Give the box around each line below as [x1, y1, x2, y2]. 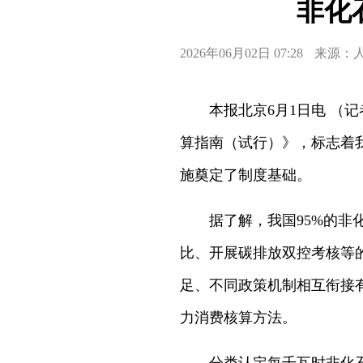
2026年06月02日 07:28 [180, 46, 303, 60]
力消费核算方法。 [180, 310, 297, 326]
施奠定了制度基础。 [180, 167, 311, 183]
